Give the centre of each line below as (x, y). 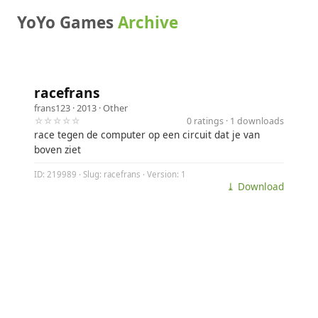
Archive (148, 22)
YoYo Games (67, 22)
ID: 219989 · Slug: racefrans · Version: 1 (110, 175)
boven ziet (57, 149)
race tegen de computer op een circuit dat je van (147, 135)
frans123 (52, 108)
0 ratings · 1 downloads (235, 121)
